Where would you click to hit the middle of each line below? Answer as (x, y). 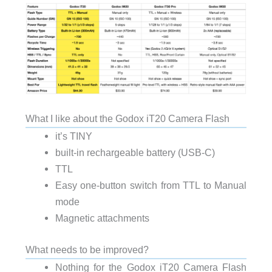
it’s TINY (73, 136)
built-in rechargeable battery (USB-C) (135, 153)
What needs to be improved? (87, 249)
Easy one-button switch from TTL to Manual (151, 185)
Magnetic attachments (102, 218)
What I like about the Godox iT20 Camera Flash (127, 119)
